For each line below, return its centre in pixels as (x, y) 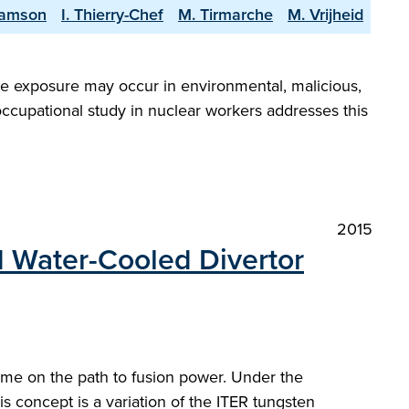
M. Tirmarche (225, 14)
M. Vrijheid (325, 14)
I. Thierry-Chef (112, 14)
